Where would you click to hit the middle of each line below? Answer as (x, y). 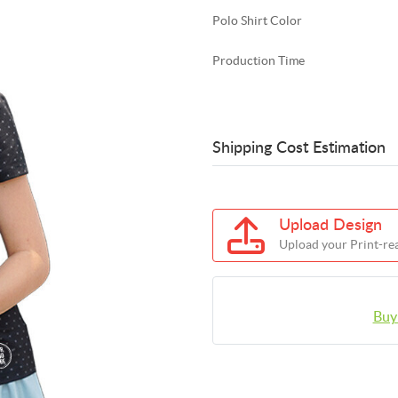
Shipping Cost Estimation (299, 148)
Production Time (259, 60)
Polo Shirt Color (257, 20)
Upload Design (330, 225)
